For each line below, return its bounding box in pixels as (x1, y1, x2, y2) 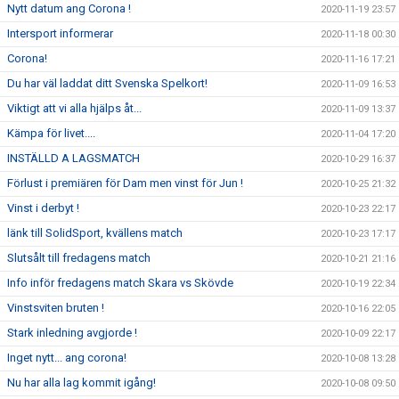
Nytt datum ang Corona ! (7, 2, 131, 15)
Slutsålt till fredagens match (7, 251, 151, 265)
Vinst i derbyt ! (7, 201, 79, 215)
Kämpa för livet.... (7, 126, 95, 140)
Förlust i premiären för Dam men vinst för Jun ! (7, 176, 243, 190)
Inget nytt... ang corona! (7, 351, 126, 364)
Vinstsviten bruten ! (7, 301, 104, 314)
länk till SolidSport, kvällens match (7, 226, 183, 240)
